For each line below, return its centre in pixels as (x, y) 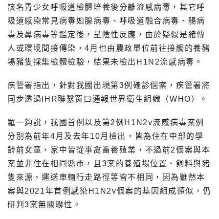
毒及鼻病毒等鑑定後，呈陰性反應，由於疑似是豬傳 (106, 35)
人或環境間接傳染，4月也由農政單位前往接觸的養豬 (109, 48)
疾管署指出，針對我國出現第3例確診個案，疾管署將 (109, 86)
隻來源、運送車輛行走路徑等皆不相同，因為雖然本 (106, 177)
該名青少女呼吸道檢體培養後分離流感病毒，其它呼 (106, 7)
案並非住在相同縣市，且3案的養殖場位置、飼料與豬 (109, 164)
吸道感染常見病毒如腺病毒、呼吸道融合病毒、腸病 (106, 21)
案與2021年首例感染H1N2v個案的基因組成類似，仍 (109, 191)
